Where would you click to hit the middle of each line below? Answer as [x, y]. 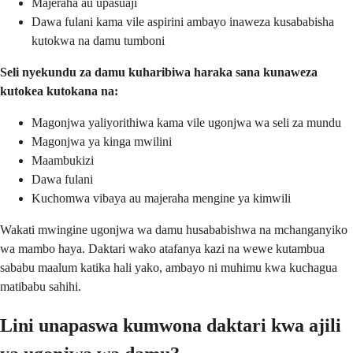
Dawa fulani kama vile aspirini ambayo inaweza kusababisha [183, 21]
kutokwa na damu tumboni [98, 40]
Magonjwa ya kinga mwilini [102, 141]
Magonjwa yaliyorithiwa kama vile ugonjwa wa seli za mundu [186, 122]
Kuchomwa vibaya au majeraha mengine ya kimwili [161, 198]
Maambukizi [63, 160]
